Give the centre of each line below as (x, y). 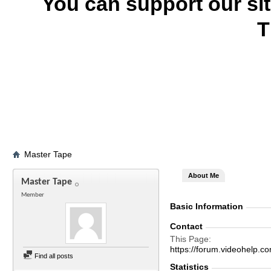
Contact (186, 226)
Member (33, 195)
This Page (189, 239)
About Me (204, 175)
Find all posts (53, 256)
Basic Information (207, 206)
